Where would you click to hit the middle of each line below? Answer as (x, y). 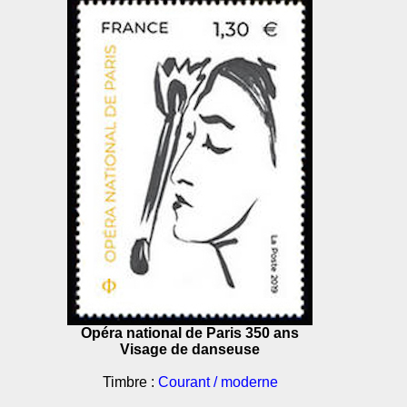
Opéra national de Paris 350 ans (190, 333)
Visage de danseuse (190, 349)
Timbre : (130, 382)
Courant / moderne (218, 382)
